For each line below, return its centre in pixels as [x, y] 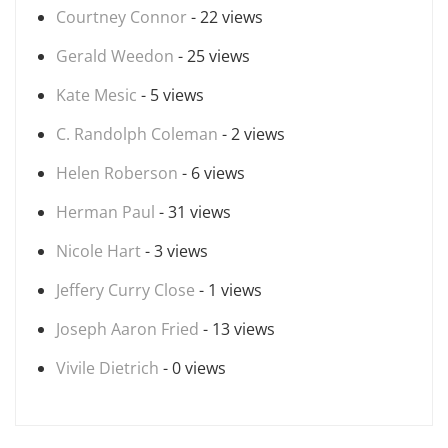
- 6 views [211, 173]
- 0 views [192, 368]
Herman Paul [105, 212]
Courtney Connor [121, 17]
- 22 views [225, 17]
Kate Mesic [96, 95]
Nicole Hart [98, 251]
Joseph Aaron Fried [127, 329]
